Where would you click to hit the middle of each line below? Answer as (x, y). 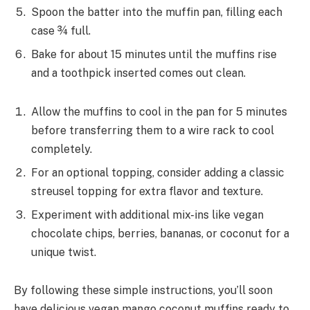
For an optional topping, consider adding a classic (158, 172)
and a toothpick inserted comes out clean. (138, 73)
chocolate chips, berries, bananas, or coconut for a (160, 233)
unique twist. (64, 252)
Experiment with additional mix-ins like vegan (147, 215)
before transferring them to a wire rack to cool (153, 130)
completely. (62, 149)
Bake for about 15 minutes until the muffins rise (154, 54)
